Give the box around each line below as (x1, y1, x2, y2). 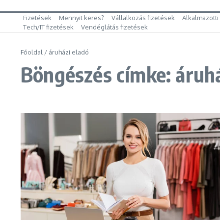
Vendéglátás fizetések (81, 23, 148, 31)
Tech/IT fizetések (23, 23, 74, 31)
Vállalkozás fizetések (111, 14, 175, 22)
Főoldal (21, 48, 43, 56)
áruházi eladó (49, 48, 89, 56)
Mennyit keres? (59, 14, 104, 22)
